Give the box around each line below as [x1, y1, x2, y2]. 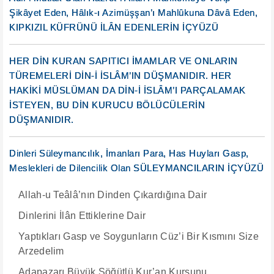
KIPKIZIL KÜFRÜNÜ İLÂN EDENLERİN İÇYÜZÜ [9, 22, 218, 32]
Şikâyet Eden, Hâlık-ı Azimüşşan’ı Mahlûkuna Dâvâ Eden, [9, 7, 257, 18]
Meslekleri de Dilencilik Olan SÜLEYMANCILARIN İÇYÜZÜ [9, 163, 264, 173]
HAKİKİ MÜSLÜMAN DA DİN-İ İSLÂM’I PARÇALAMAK [9, 85, 246, 95]
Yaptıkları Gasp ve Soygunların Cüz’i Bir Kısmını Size [18, 231, 259, 242]
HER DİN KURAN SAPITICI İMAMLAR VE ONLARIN [9, 56, 238, 66]
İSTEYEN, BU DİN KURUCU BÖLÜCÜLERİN [9, 100, 205, 110]
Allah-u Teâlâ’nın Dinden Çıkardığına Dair [18, 190, 207, 200]
